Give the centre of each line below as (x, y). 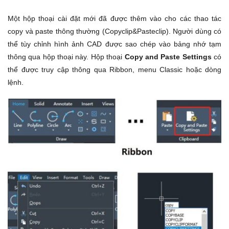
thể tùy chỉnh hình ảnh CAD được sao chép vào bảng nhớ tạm (114, 44)
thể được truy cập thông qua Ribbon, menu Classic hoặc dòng (114, 70)
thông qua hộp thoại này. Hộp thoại (66, 57)
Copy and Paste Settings (168, 57)
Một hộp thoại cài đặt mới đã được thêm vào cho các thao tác (114, 19)
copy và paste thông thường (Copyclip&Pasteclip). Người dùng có (114, 31)
